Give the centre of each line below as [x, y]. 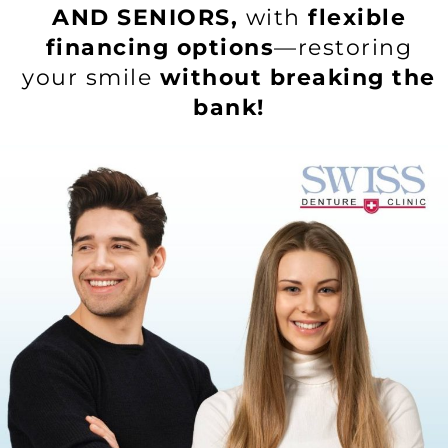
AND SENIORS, [145, 17]
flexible [357, 17]
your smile [91, 77]
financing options [160, 47]
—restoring [343, 47]
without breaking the [297, 77]
